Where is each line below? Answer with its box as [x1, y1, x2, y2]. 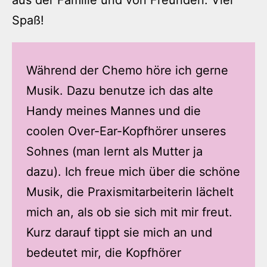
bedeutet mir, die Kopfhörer [26, 246, 181, 260]
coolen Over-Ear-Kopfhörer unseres [26, 124, 226, 139]
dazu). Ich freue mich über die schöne [26, 164, 240, 179]
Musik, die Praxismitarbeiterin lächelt [26, 185, 234, 200]
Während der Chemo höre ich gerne [26, 63, 228, 78]
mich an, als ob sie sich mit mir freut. [26, 205, 232, 220]
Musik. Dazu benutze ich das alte [26, 83, 213, 98]
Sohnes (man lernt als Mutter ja [26, 144, 206, 159]
